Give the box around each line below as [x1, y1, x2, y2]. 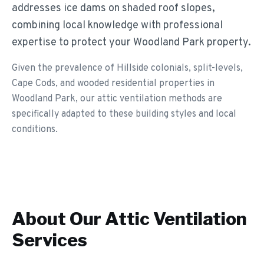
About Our [12, 208, 105, 229]
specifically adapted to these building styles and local [12, 108, 236, 120]
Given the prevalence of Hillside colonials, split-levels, [12, 62, 243, 74]
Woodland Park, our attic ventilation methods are [12, 93, 222, 105]
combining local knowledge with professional [12, 19, 223, 32]
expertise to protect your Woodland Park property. [12, 36, 251, 49]
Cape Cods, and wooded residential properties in [12, 78, 214, 90]
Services [12, 229, 87, 250]
